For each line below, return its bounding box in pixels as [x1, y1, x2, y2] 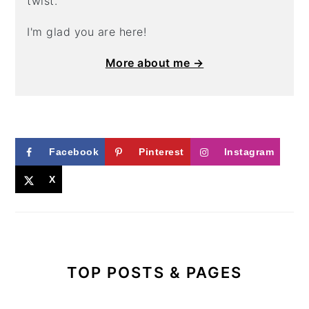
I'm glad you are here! [27, 25, 147, 39]
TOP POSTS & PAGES [67, 263, 242, 281]
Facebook [49, 146, 99, 157]
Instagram [223, 146, 275, 157]
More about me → [105, 56, 204, 70]
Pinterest [139, 146, 184, 157]
